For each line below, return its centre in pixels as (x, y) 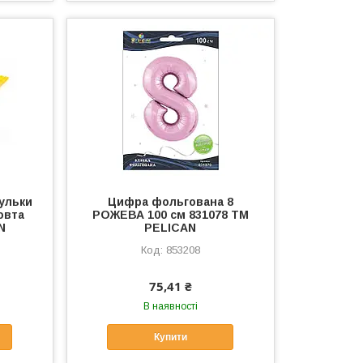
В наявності (170, 306)
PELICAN (171, 227)
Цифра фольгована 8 (170, 201)
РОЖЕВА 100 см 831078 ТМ (170, 214)
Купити (170, 337)
